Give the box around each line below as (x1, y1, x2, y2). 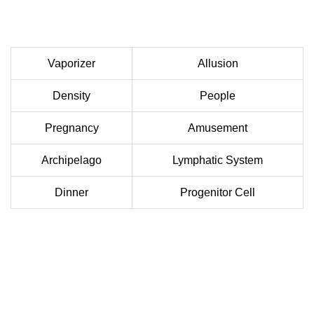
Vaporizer (48, 57, 95, 70)
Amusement (188, 122, 247, 135)
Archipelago (41, 154, 102, 167)
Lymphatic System (172, 154, 263, 167)
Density (53, 90, 90, 102)
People (200, 90, 235, 102)
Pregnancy (44, 122, 99, 135)
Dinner (55, 186, 88, 199)
